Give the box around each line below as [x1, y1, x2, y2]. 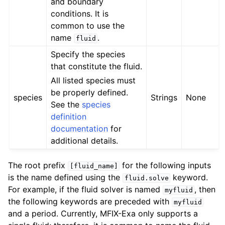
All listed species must [51, 75, 136, 86]
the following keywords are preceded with [8, 196, 172, 207]
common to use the [51, 21, 125, 31]
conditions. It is [51, 9, 109, 19]
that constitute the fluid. [51, 61, 143, 72]
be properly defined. [51, 87, 129, 98]
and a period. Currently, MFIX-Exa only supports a [8, 208, 198, 219]
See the [51, 99, 82, 110]
